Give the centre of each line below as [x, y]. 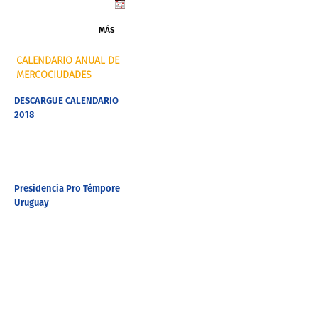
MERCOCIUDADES [54, 76]
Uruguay [31, 204]
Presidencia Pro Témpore [67, 190]
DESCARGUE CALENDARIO [66, 101]
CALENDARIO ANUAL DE [68, 61]
